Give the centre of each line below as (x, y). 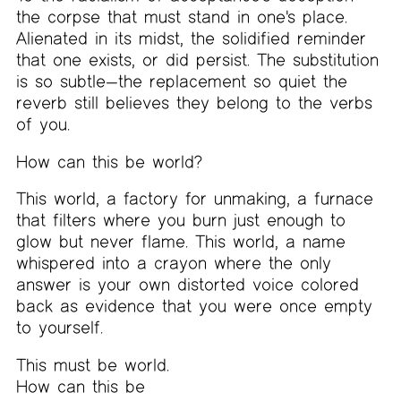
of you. (43, 124)
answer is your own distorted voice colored (187, 285)
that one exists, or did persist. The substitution (197, 60)
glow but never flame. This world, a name (180, 242)
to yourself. (59, 328)
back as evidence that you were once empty (194, 306)
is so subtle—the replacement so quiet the (181, 81)
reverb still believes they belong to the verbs (194, 103)
